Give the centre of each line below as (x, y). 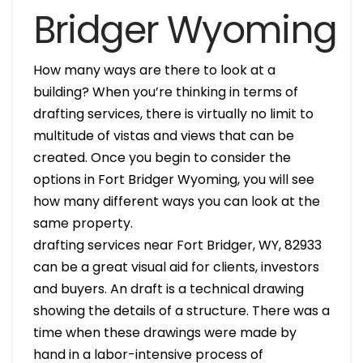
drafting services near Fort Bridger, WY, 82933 (177, 245)
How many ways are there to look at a (154, 70)
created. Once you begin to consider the (162, 157)
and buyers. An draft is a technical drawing (168, 288)
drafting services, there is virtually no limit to (173, 113)
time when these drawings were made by (164, 332)
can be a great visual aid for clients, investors (176, 267)
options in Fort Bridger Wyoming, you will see (173, 179)
